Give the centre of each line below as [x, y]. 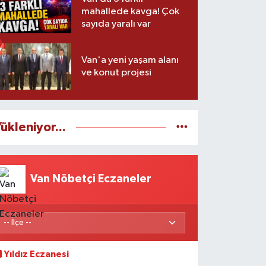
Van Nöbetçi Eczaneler [91, 179]
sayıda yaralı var [116, 24]
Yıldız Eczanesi [37, 255]
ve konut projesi [117, 72]
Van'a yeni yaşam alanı [130, 60]
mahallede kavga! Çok [131, 11]
